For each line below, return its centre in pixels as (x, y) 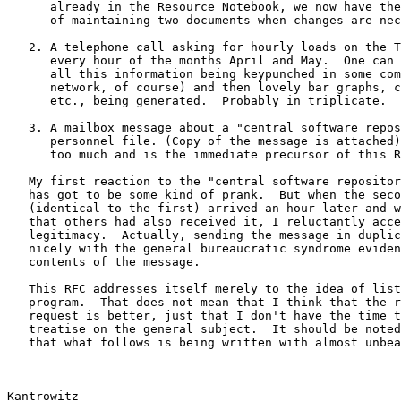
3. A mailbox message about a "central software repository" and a (18, 127)
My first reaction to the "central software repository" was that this (18, 181)
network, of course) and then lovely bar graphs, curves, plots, (29, 87)
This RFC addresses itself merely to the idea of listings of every (18, 288)
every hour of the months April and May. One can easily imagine (29, 60)
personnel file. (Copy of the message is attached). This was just (29, 141)
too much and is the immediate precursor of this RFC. (29, 154)
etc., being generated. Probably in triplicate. (29, 100)
